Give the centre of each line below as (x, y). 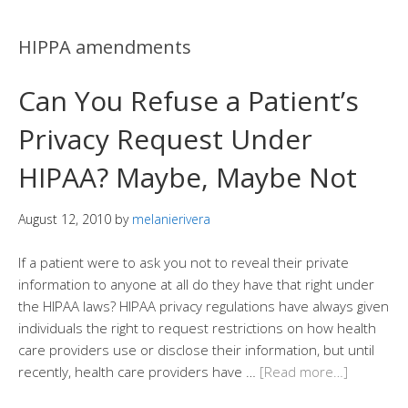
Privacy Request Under (165, 139)
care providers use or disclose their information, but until (196, 350)
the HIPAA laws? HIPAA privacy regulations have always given (204, 306)
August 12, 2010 (65, 219)
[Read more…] (304, 372)
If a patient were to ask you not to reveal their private (184, 262)
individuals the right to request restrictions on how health (197, 328)
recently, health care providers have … (139, 372)
